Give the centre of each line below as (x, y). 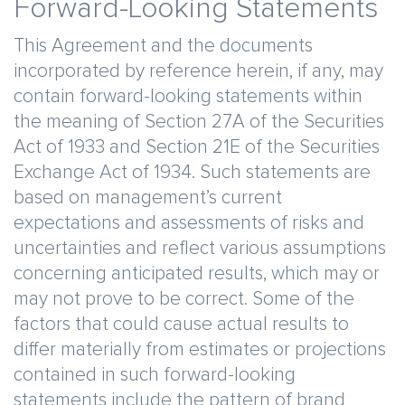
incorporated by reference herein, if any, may (198, 71)
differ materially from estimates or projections (200, 349)
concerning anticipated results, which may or (197, 273)
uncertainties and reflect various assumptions (200, 248)
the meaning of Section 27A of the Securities (199, 122)
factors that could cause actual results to (181, 324)
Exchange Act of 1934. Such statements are (192, 172)
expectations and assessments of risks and (189, 223)
